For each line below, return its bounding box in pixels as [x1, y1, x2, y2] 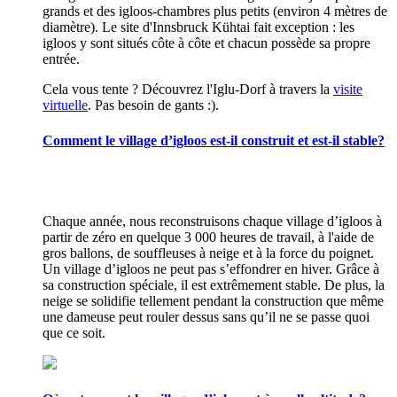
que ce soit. [43, 324, 105, 340]
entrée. [43, 51, 80, 67]
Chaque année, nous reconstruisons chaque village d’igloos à [43, 213, 382, 229]
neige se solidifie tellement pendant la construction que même [43, 292, 384, 308]
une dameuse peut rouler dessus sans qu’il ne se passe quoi [43, 308, 370, 324]
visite [333, 82, 362, 97]
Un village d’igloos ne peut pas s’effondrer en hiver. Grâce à [43, 261, 379, 276]
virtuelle [43, 97, 88, 113]
